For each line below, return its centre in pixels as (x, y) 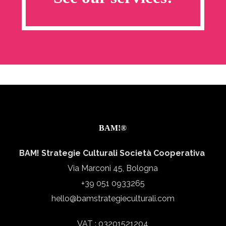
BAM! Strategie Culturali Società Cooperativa (113, 153)
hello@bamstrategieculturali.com (113, 199)
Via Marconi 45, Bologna (113, 168)
